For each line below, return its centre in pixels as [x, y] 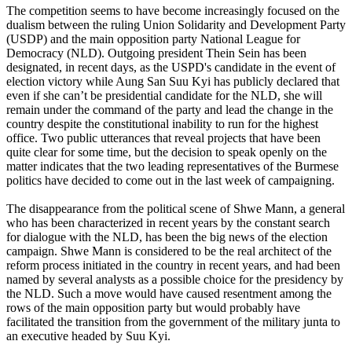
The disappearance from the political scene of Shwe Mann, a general [176, 208]
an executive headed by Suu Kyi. [88, 335]
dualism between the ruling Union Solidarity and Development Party [176, 24]
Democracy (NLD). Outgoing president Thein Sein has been [156, 53]
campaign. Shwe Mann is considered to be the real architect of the [169, 251]
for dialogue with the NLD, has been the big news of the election [167, 236]
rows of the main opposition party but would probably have [153, 307]
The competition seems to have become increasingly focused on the [173, 10]
